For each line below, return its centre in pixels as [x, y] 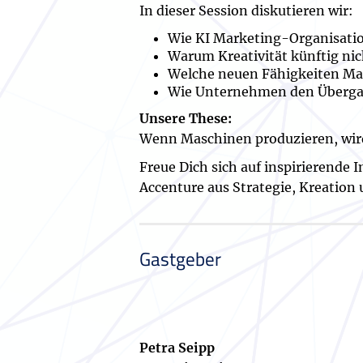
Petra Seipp [177, 348]
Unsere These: [186, 119]
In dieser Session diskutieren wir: [246, 11]
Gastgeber [180, 259]
